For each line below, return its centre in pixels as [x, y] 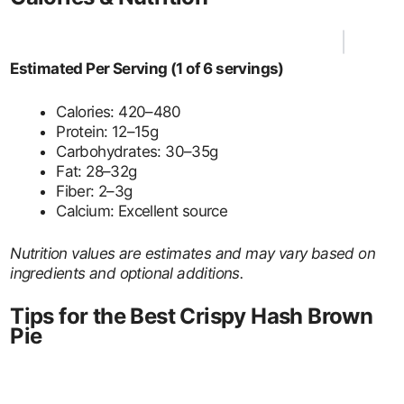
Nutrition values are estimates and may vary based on [193, 253]
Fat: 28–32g [96, 171]
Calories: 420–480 [119, 111]
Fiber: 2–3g [94, 191]
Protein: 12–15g [107, 131]
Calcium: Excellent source [142, 211]
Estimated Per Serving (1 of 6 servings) [147, 69]
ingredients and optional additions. [127, 273]
